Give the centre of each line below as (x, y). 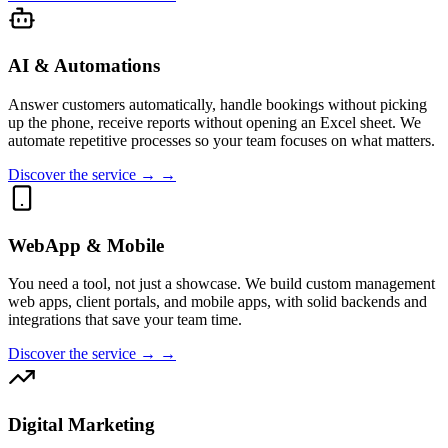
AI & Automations (84, 66)
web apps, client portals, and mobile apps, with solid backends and (217, 302)
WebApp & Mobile (86, 245)
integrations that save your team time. (125, 320)
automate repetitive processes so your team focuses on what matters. (221, 140)
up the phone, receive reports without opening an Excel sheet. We (214, 122)
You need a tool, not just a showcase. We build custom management (221, 284)
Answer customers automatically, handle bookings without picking (217, 104)
